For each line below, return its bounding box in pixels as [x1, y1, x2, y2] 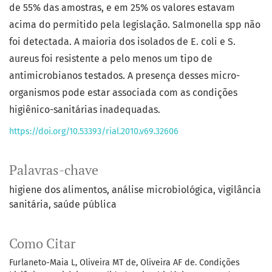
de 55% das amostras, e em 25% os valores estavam [9, 2, 235, 14]
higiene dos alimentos [9, 184, 107, 196]
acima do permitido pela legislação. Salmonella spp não [9, 19, 260, 31]
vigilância [218, 184, 261, 196]
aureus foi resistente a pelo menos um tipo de [9, 53, 212, 65]
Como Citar [9, 235, 75, 253]
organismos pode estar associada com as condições [9, 87, 237, 99]
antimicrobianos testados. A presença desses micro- [9, 70, 240, 82]
